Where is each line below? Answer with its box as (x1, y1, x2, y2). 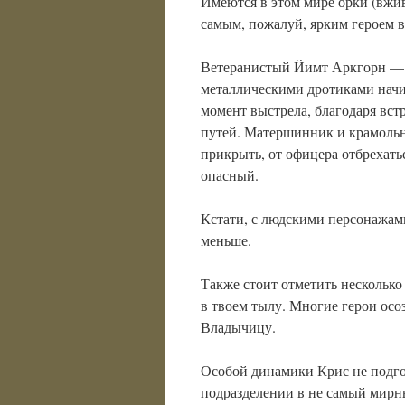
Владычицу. (201, 317, 276, 336)
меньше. (201, 231, 251, 250)
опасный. (201, 165, 259, 184)
